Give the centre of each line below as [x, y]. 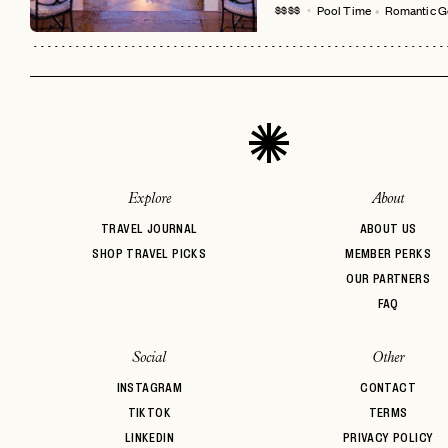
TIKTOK [149, 413]
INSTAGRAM [149, 388]
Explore [149, 199]
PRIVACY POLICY [388, 438]
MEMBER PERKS [388, 254]
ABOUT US [388, 229]
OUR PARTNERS [388, 279]
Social [149, 358]
